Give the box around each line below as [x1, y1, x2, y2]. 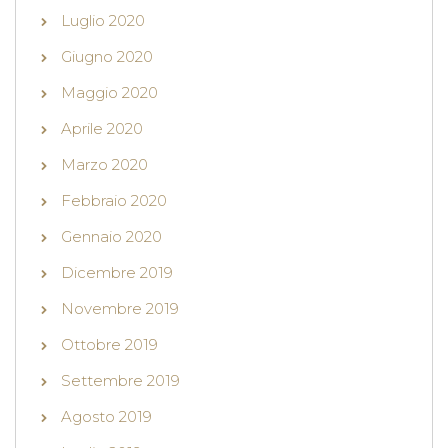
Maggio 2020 [61, 83, 158, 103]
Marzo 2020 [61, 155, 148, 175]
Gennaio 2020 [61, 227, 162, 247]
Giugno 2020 [61, 47, 153, 67]
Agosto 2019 [61, 407, 152, 427]
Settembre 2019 [61, 371, 180, 391]
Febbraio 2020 [61, 191, 167, 211]
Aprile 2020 [61, 119, 143, 139]
